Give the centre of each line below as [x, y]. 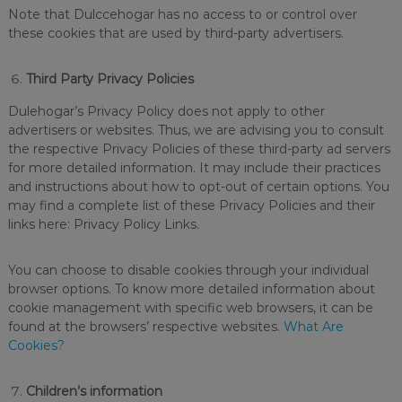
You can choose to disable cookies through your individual [188, 270]
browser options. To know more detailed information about [191, 289]
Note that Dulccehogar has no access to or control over [182, 14]
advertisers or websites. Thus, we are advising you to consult [196, 130]
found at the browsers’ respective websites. [145, 327]
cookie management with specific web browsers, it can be [190, 308]
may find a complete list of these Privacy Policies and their [191, 205]
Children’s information [94, 391]
